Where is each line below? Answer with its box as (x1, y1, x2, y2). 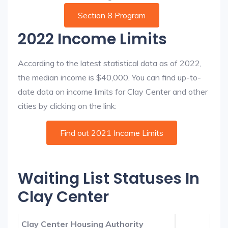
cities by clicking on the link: (18, 101, 117, 111)
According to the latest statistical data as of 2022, (18, 58, 202, 68)
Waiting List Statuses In (18, 168, 199, 189)
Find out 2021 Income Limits (60, 128, 163, 138)
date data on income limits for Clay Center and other (18, 87, 208, 97)
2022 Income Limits (18, 28, 167, 50)
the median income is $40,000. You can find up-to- (18, 72, 201, 82)
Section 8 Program (77, 10, 146, 20)
